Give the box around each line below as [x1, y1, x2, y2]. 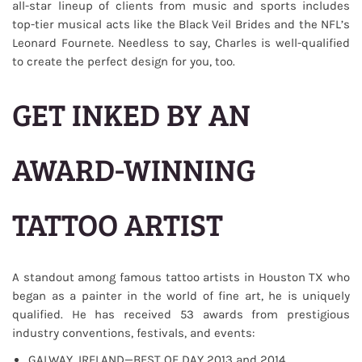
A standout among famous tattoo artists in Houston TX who [12, 270, 350, 284]
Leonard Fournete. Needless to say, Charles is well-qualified [12, 36, 350, 50]
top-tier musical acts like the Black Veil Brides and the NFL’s [12, 17, 350, 32]
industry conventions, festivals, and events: [12, 326, 255, 340]
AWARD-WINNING [12, 148, 255, 190]
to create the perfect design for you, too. [12, 54, 235, 69]
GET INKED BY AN [12, 93, 250, 135]
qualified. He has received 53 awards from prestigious [12, 307, 350, 322]
